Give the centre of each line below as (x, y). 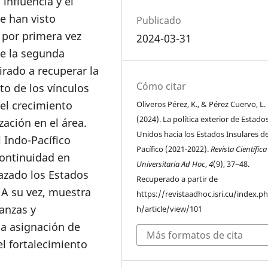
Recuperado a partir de (177, 179)
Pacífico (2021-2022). (174, 150)
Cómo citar (162, 86)
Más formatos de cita (194, 235)
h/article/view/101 (170, 209)
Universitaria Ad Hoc (171, 165)
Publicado (159, 21)
